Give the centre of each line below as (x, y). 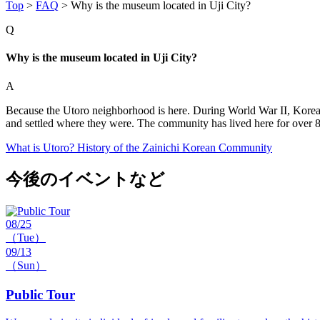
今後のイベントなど (85, 180)
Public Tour (40, 295)
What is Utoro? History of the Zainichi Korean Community (139, 147)
